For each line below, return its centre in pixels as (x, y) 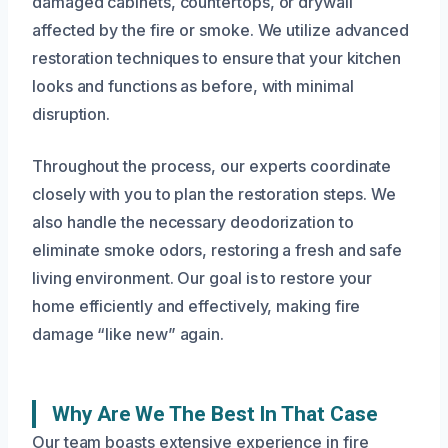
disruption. (71, 114)
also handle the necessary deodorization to (193, 222)
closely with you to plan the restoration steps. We (214, 194)
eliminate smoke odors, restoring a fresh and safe (217, 250)
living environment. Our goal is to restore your (202, 278)
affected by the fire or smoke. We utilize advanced (221, 30)
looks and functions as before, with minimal (193, 86)
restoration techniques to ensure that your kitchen (217, 58)
